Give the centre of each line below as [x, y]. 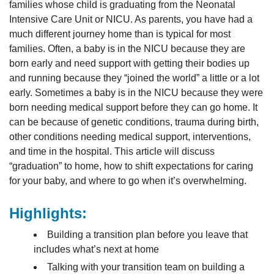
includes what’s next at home [96, 249]
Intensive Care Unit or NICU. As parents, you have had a [131, 19]
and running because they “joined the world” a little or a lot [134, 78]
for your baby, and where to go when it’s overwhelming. [128, 181]
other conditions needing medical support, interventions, [130, 137]
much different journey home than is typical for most [120, 34]
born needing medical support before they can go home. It [133, 107]
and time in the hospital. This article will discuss [112, 151]
